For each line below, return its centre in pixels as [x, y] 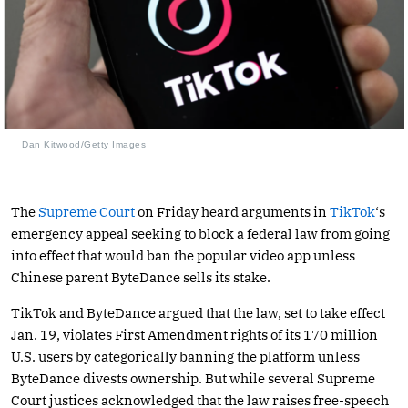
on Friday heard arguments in [232, 211]
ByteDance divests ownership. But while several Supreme [193, 378]
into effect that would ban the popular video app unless [183, 255]
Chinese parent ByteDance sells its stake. [141, 277]
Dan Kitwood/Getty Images [84, 144]
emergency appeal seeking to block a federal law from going [200, 233]
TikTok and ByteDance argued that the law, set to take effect [198, 312]
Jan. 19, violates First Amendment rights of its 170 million [194, 334]
